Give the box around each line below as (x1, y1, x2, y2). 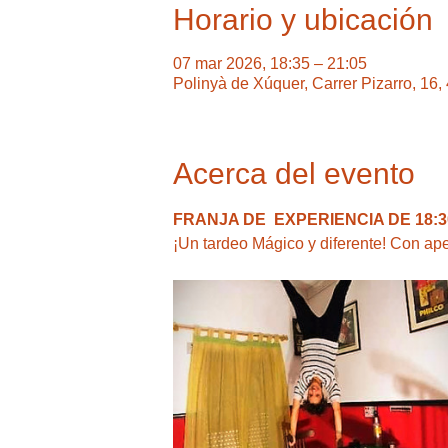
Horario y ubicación (172, 2, 433, 36)
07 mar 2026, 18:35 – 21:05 (172, 54, 367, 72)
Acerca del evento (172, 156, 415, 190)
